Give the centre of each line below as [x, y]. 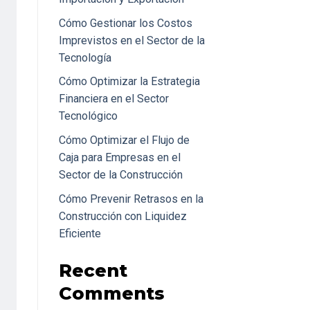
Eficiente [80, 233]
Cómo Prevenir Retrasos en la [131, 199]
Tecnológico [88, 116]
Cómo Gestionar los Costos [125, 23]
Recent [93, 270]
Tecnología [85, 57]
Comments [111, 293]
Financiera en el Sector [113, 99]
